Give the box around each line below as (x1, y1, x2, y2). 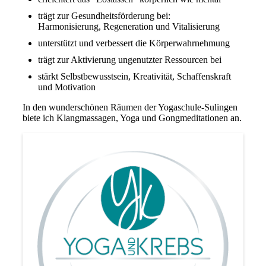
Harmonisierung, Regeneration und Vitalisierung (37, 21, 220, 31)
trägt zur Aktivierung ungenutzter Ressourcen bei (37, 54, 221, 65)
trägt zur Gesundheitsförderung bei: (37, 10, 170, 21)
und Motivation (37, 81, 96, 92)
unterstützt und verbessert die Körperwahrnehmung (37, 37, 230, 48)
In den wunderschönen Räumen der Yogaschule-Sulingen (22, 102, 237, 112)
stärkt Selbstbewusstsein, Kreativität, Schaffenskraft (37, 71, 231, 81)
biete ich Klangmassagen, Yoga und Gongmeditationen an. (22, 112, 242, 123)
